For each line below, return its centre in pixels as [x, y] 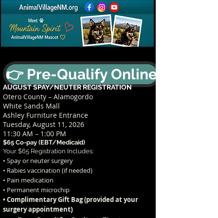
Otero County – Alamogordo [48, 97]
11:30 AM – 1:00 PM [35, 134]
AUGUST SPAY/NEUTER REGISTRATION [67, 87]
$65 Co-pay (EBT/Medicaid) [44, 142]
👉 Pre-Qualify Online [82, 74]
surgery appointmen [35, 209]
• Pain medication [28, 180]
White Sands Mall [31, 106]
